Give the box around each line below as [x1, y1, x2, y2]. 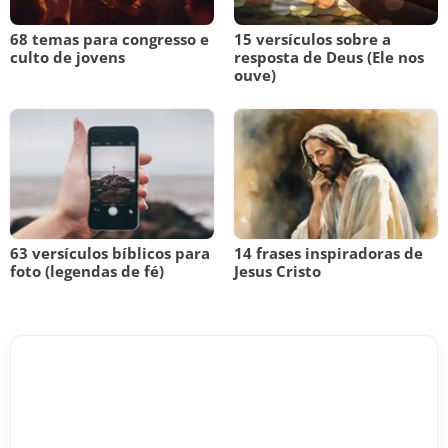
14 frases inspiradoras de [234, 243, 423, 263]
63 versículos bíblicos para [10, 243, 210, 263]
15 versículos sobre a [234, 29, 391, 49]
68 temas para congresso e [10, 29, 209, 49]
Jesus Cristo [234, 261, 321, 281]
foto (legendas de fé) [10, 261, 164, 281]
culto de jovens [10, 47, 125, 67]
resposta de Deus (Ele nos [234, 47, 424, 67]
